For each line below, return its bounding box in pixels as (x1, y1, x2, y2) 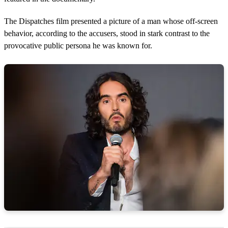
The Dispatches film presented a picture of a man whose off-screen (4, 17, 218, 26)
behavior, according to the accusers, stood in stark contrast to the (4, 29, 210, 38)
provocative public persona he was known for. (4, 41, 152, 50)
